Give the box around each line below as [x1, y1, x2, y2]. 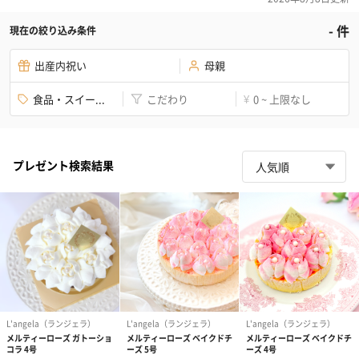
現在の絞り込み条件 [10, 23, 96, 38]
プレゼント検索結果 [13, 156, 114, 173]
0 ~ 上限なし [253, 91, 311, 107]
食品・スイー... [33, 91, 105, 107]
